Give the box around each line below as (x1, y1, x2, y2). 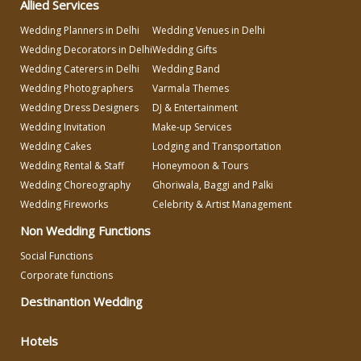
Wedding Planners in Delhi (20, 23, 139, 37)
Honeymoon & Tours (152, 158, 248, 172)
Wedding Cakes (20, 139, 91, 153)
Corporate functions (20, 268, 113, 282)
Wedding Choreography (20, 177, 131, 192)
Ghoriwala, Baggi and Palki (152, 177, 273, 192)
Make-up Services (152, 119, 231, 134)
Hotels (20, 332, 58, 349)
